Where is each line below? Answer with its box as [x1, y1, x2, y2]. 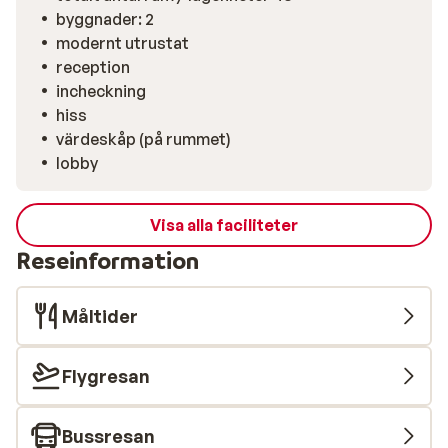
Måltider [62, 305, 138, 327]
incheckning [56, 81, 146, 101]
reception [56, 57, 130, 77]
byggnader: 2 [56, 9, 154, 29]
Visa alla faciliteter [150, 215, 298, 235]
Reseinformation [16, 246, 199, 275]
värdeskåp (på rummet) [56, 129, 231, 149]
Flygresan [62, 365, 150, 387]
